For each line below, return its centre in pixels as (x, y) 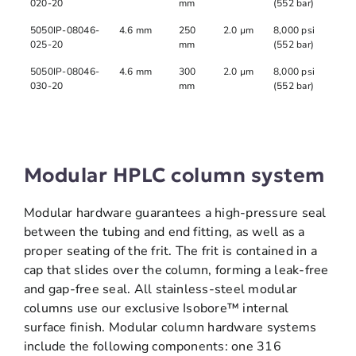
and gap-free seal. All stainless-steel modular (161, 290)
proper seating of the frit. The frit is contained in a (170, 252)
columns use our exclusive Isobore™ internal (156, 309)
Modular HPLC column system (174, 175)
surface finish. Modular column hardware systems (170, 328)
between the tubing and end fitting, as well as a (164, 232)
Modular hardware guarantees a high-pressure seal (175, 213)
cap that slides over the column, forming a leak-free (176, 271)
